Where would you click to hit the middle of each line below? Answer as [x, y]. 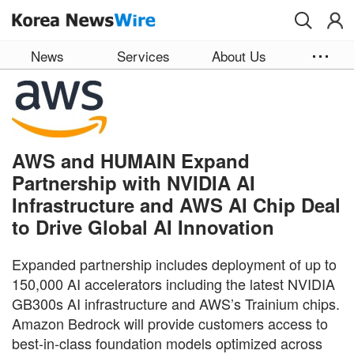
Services [143, 56]
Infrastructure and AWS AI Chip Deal [176, 204]
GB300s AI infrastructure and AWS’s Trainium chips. [176, 303]
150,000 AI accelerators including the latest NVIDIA [173, 283]
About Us [239, 56]
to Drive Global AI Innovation [143, 226]
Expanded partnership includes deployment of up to [174, 264]
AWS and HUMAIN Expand [131, 160]
